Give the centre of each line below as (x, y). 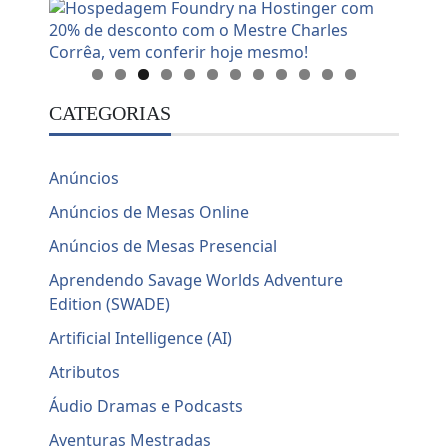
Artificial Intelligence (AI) (141, 338)
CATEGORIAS (110, 113)
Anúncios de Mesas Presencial (163, 246)
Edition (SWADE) (110, 304)
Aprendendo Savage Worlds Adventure (196, 280)
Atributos (85, 372)
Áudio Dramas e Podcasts (146, 406)
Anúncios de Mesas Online (149, 212)
